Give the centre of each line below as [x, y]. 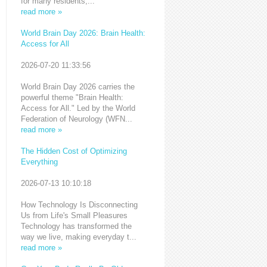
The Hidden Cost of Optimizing [74, 151]
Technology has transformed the [76, 226]
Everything [39, 162]
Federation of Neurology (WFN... [76, 119]
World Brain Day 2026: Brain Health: [83, 33]
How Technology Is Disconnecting [79, 205]
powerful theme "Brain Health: [72, 97]
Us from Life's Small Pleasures [74, 215]
